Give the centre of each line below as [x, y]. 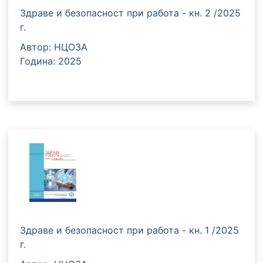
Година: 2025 [51, 61]
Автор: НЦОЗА [54, 47]
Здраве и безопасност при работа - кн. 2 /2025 [130, 13]
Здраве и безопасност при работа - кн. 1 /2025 [129, 230]
